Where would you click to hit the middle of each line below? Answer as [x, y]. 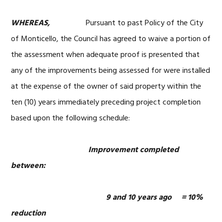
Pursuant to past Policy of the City [145, 23]
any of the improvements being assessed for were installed [111, 71]
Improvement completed [95, 150]
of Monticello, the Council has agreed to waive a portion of [111, 39]
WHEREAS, [49, 23]
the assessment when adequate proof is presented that [106, 55]
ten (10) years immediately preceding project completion [106, 103]
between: [28, 166]
